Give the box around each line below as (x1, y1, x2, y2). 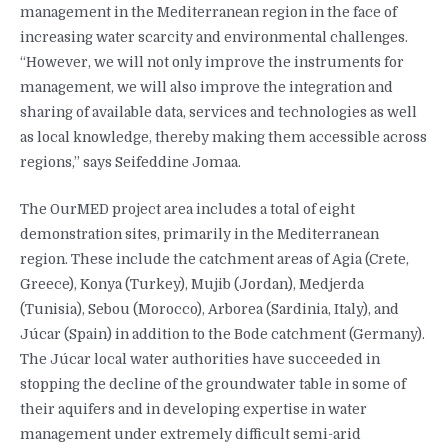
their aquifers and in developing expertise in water (20, 402, 367, 418)
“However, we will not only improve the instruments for (20, 55, 404, 71)
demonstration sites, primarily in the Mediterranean (20, 227, 379, 243)
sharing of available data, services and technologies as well (20, 105, 417, 121)
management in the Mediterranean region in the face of (20, 5, 397, 21)
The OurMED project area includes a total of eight (20, 202, 355, 218)
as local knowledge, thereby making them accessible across (20, 130, 427, 146)
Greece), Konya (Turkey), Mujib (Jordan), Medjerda (20, 277, 364, 293)
